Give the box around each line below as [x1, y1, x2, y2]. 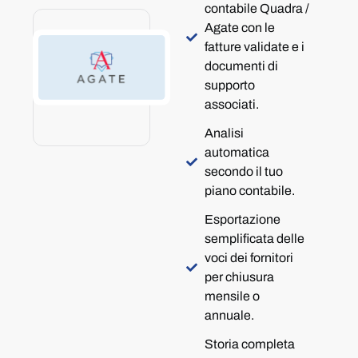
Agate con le [204, 21, 275, 34]
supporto [204, 78, 255, 92]
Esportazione [204, 213, 280, 226]
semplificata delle [204, 232, 304, 245]
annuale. [204, 308, 254, 322]
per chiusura [204, 270, 274, 284]
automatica [204, 145, 269, 159]
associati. [204, 97, 259, 111]
